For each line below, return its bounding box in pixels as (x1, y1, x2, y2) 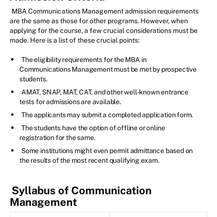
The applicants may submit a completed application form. (21, 111, 193, 119)
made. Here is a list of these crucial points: (10, 36, 139, 45)
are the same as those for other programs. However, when (10, 17, 188, 25)
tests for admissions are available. (19, 98, 121, 106)
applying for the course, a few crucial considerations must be (10, 27, 198, 35)
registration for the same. (19, 134, 95, 142)
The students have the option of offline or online (21, 124, 165, 132)
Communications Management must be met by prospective (19, 65, 197, 74)
